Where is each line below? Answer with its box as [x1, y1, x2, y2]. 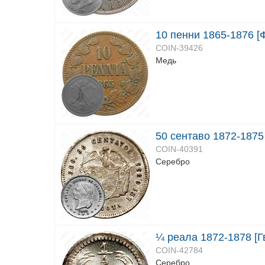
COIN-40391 [156, 144, 203, 154]
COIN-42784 [156, 245, 203, 255]
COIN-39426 [156, 43, 203, 53]
